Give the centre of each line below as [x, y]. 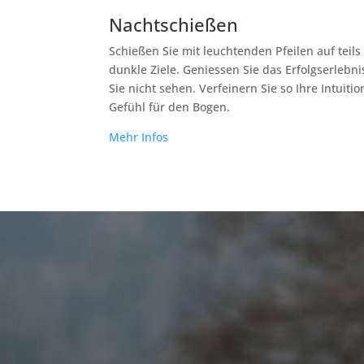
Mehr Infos [139, 136]
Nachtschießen [174, 24]
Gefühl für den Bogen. [170, 106]
